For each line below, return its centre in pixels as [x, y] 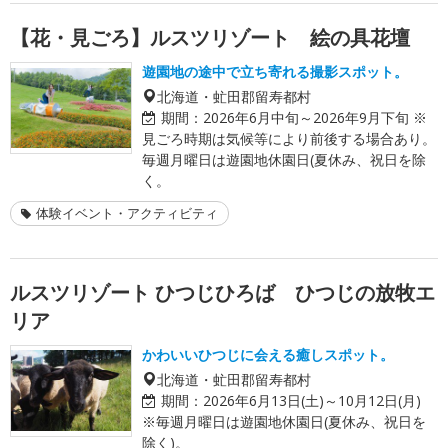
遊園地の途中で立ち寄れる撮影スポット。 [275, 71]
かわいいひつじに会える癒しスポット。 [268, 354]
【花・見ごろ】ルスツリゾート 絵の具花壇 [210, 37]
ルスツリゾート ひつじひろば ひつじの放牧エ [222, 292]
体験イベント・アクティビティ [127, 212]
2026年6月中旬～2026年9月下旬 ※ [315, 117]
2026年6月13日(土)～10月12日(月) [312, 400]
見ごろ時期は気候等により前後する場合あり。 [289, 138]
